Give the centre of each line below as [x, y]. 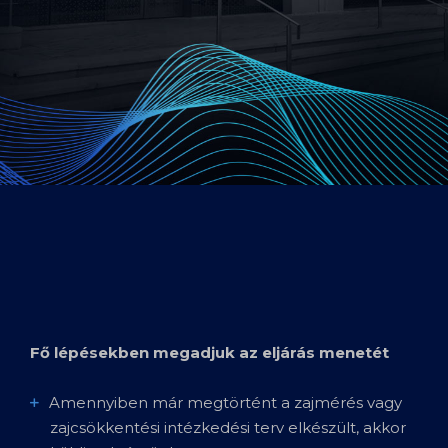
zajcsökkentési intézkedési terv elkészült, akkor [228, 427]
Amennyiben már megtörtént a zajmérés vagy [225, 402]
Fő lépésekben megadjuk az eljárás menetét [209, 352]
